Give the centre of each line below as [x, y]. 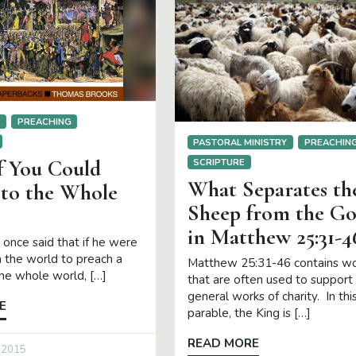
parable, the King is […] [249, 313]
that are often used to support [270, 279]
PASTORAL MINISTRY [240, 143]
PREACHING [44, 122]
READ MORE [223, 343]
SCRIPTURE [219, 162]
